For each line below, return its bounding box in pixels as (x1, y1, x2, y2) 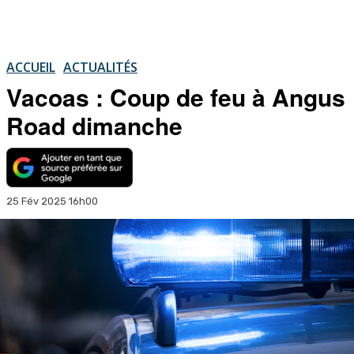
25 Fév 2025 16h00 (6, 194, 98, 207)
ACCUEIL (6, 58, 55, 76)
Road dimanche (6, 107, 183, 142)
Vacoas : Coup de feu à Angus (6, 79, 345, 114)
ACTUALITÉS (63, 58, 137, 76)
